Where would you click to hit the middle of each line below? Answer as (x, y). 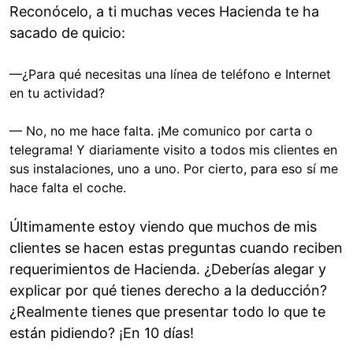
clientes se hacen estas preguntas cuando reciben (176, 248)
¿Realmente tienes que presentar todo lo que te (167, 312)
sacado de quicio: (67, 33)
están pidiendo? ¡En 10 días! (102, 333)
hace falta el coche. (68, 188)
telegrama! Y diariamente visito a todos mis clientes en (173, 150)
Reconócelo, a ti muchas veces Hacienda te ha (164, 12)
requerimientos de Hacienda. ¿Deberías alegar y (168, 269)
